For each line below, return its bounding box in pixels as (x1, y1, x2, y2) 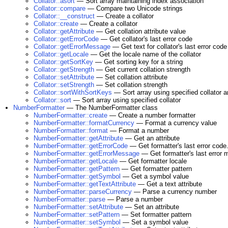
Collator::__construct (34, 12, 95, 20)
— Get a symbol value (121, 173, 189, 180)
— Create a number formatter (107, 111, 195, 119)
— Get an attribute (123, 134, 180, 142)
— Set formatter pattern (120, 211, 191, 218)
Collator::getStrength (34, 66, 94, 73)
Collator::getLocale (34, 50, 89, 58)
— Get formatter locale (118, 157, 187, 165)
